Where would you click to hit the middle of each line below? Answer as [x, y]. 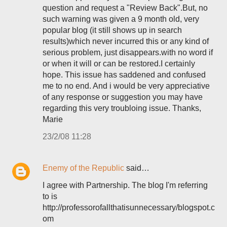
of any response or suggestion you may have [123, 97]
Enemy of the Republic [83, 168]
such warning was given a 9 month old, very [121, 19]
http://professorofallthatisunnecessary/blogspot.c [129, 207]
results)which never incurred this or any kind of [126, 41]
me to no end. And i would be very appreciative [126, 86]
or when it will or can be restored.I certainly [119, 64]
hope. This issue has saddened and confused [124, 75]
